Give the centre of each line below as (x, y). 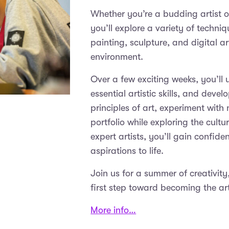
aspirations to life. (127, 151)
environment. (117, 57)
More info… (113, 210)
